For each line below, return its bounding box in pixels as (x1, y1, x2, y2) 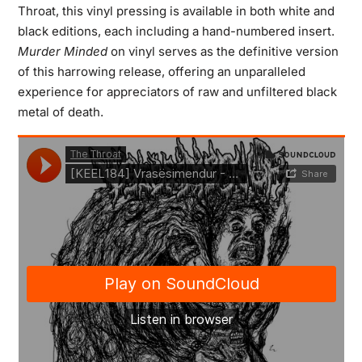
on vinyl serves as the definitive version (107, 43, 339, 59)
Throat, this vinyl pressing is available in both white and (17, 2, 335, 19)
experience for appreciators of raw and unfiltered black (17, 83, 337, 99)
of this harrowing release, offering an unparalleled (17, 63, 305, 79)
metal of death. (17, 103, 103, 120)
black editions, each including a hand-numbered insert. (17, 23, 335, 39)
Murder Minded (17, 43, 107, 59)
